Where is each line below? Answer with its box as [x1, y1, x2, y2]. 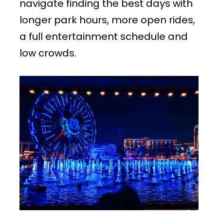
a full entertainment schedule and [19, 29, 188, 43]
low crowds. [19, 46, 76, 60]
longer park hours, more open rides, [19, 13, 195, 27]
